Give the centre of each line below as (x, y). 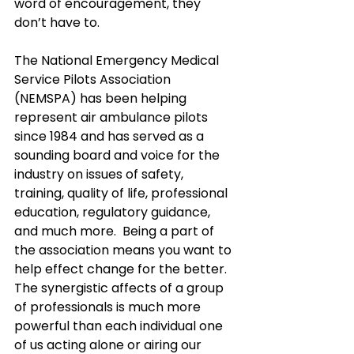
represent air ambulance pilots (113, 117)
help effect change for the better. (124, 269)
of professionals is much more (109, 307)
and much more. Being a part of (116, 231)
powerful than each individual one (120, 326)
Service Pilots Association (94, 79)
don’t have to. (57, 23)
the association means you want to (124, 250)
